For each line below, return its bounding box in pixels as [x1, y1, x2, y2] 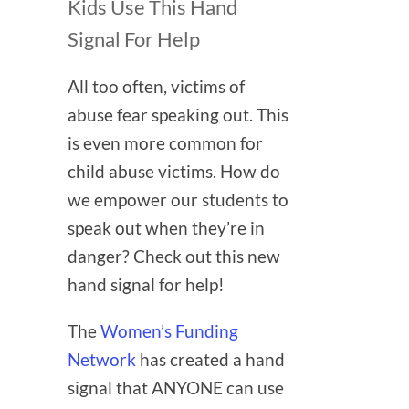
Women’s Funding [100, 321, 238, 341]
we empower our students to [68, 190, 288, 210]
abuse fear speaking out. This [68, 105, 288, 125]
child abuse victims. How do [68, 162, 280, 182]
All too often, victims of [68, 77, 245, 97]
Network [68, 350, 136, 370]
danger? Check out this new [68, 246, 280, 267]
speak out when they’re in [68, 218, 265, 238]
